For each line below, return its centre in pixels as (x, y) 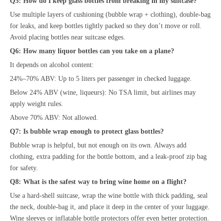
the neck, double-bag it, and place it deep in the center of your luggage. (110, 207)
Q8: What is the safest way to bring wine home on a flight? (98, 182)
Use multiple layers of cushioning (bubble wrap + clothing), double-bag (110, 14)
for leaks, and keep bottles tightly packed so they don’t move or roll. (106, 26)
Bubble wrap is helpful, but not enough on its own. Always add (98, 145)
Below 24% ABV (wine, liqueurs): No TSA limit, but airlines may (103, 92)
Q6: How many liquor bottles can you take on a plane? (92, 51)
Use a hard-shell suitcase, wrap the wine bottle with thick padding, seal (109, 195)
